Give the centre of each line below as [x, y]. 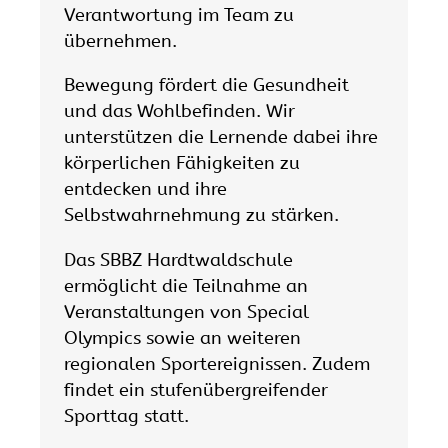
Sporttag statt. [126, 415]
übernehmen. [120, 41]
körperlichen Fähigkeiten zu [182, 163]
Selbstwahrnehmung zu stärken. [201, 215]
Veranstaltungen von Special [186, 311]
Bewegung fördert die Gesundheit [206, 85]
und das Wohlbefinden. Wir [179, 111]
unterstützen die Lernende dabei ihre [221, 137]
